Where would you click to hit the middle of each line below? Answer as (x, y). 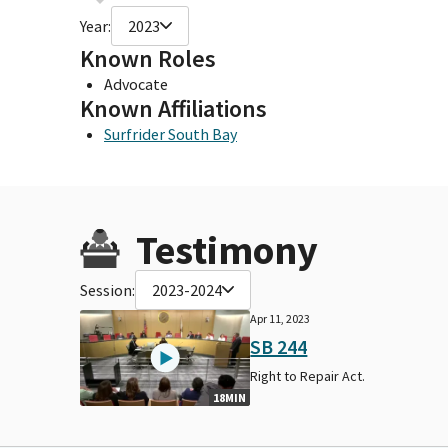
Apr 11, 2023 (280, 318)
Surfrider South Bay (170, 133)
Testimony (227, 249)
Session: (107, 289)
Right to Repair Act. (308, 375)
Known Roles (148, 58)
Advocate (136, 83)
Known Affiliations (173, 108)
